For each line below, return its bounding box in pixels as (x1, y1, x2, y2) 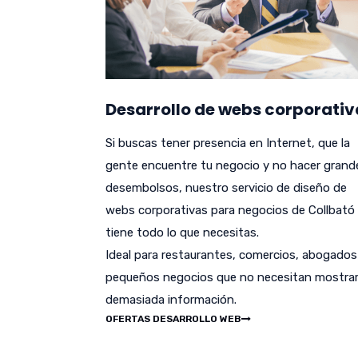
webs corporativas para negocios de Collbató (105, 203, 355, 218)
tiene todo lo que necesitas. (105, 225, 259, 241)
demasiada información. (105, 292, 237, 308)
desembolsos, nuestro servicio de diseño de (105, 181, 347, 196)
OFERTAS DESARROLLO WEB (105, 313, 241, 325)
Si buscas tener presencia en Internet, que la (105, 136, 350, 151)
